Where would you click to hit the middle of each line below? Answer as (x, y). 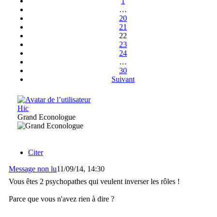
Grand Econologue (46, 117)
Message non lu (33, 169)
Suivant (123, 79)
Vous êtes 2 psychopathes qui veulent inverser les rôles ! (94, 181)
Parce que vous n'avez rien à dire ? (62, 199)
